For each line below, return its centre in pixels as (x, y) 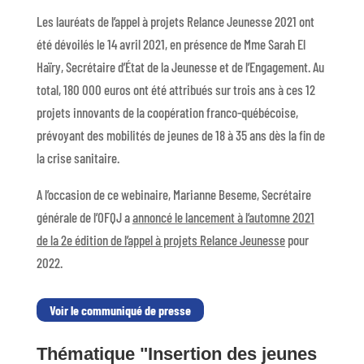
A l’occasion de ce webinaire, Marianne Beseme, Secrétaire (173, 194)
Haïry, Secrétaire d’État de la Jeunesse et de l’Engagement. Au (180, 67)
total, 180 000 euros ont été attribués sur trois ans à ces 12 (175, 89)
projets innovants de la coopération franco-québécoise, (167, 112)
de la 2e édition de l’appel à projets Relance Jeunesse (160, 240)
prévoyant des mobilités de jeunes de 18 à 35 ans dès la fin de (180, 135)
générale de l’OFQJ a (84, 217)
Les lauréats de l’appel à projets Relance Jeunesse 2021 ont (175, 21)
